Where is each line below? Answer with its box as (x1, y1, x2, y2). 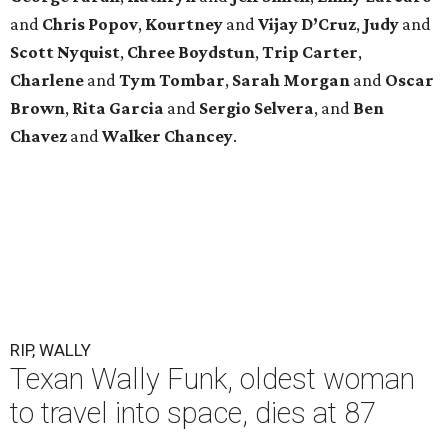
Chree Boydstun (127, 41, 255, 62)
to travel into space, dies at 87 (10, 395, 376, 430)
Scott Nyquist (10, 41, 120, 62)
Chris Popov (42, 13, 138, 34)
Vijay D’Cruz (258, 13, 356, 34)
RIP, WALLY (10, 339, 91, 360)
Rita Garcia (72, 97, 164, 118)
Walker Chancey (102, 125, 233, 146)
